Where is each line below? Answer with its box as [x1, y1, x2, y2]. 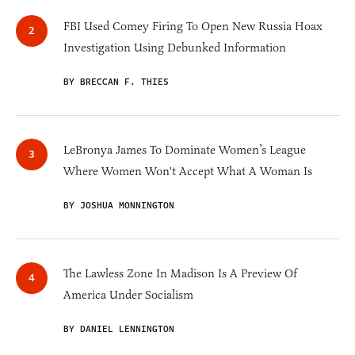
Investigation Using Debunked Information [63, 40, 286, 55]
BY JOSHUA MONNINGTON [63, 199, 174, 213]
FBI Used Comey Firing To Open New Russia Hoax [63, 19, 323, 34]
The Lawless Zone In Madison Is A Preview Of [63, 266, 297, 281]
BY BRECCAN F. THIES [63, 75, 169, 90]
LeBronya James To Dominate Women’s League [63, 143, 306, 158]
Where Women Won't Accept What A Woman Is [63, 164, 312, 179]
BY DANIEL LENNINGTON [63, 323, 174, 337]
